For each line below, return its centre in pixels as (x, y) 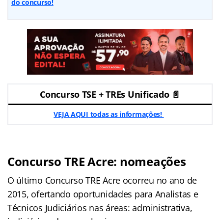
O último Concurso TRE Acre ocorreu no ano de (102, 180)
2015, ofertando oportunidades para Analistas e (103, 194)
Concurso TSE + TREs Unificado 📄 (110, 94)
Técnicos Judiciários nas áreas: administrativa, (100, 207)
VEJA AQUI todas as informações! (109, 114)
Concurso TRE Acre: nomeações (97, 161)
